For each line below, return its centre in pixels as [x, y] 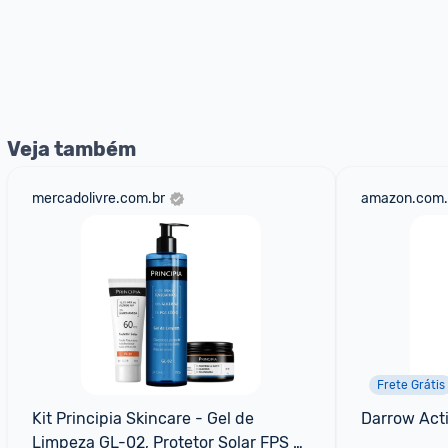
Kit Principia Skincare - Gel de [143, 418]
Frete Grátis [410, 385]
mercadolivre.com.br [98, 198]
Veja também [71, 149]
